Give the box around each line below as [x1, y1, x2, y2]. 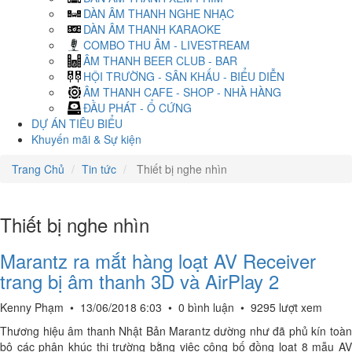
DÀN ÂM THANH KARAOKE [83, 21, 221, 37]
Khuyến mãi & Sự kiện [31, 131, 141, 147]
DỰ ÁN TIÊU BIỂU [31, 115, 123, 131]
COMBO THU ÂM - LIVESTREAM [83, 37, 250, 53]
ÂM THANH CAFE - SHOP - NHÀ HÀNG [83, 84, 281, 100]
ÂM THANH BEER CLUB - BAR [83, 53, 237, 68]
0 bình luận [178, 299, 234, 315]
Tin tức [82, 161, 116, 177]
